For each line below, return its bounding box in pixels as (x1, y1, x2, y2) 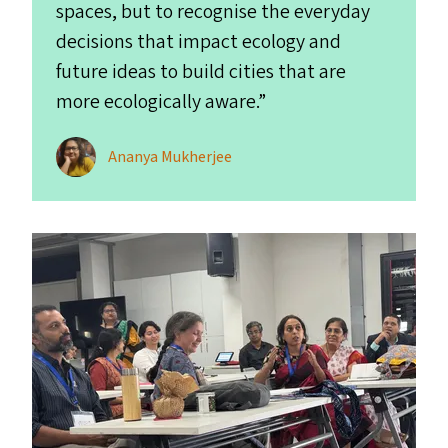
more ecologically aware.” (56, 88, 266, 116)
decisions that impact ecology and (56, 28, 341, 56)
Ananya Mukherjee (108, 146, 232, 168)
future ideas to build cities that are (56, 58, 346, 86)
